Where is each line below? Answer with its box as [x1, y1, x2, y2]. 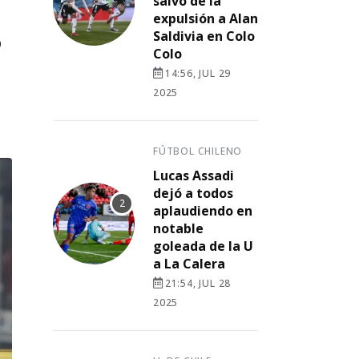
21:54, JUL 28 [164, 276, 232, 290]
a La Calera [153, 255, 225, 272]
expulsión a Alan [153, 10, 258, 27]
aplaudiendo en [153, 202, 252, 220]
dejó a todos [153, 184, 233, 202]
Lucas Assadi [153, 167, 234, 184]
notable [153, 220, 204, 237]
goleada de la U [153, 237, 253, 255]
